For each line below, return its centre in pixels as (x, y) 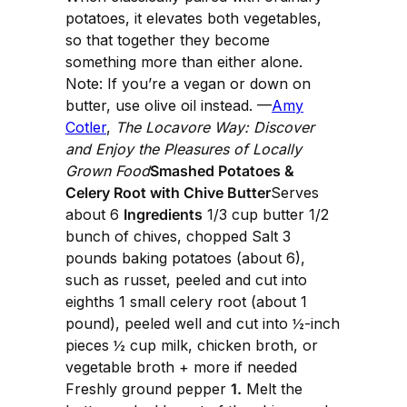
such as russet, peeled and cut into (186, 280)
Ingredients (163, 215)
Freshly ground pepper (148, 389)
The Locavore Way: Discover (215, 128)
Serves (295, 193)
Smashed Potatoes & (222, 171)
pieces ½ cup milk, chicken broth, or (192, 346)
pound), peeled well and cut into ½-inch (203, 324)
